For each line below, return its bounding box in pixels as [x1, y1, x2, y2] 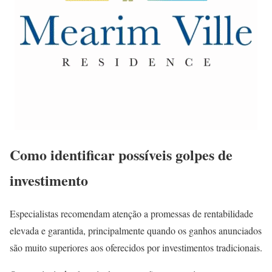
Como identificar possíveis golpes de [10, 143, 233, 165]
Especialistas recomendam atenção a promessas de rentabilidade [10, 206, 253, 220]
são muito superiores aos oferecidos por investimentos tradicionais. [10, 240, 262, 254]
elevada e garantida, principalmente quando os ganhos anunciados [10, 223, 262, 237]
